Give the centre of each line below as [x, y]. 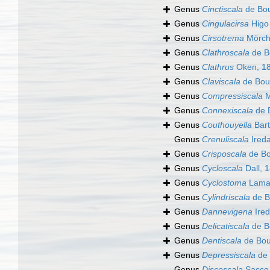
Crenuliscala [225, 140]
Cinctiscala [222, 9]
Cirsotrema [223, 38]
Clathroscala [226, 53]
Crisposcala [224, 154]
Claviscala [221, 82]
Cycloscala [222, 168]
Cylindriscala [226, 197]
